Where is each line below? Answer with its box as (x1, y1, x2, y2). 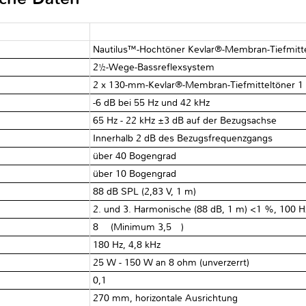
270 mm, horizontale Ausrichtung (93, 292, 238, 304)
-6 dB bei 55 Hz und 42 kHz (93, 96, 210, 109)
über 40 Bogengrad (93, 150, 177, 162)
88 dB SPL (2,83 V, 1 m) (93, 185, 197, 197)
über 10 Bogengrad (93, 167, 177, 180)
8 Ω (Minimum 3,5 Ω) (93, 221, 184, 233)
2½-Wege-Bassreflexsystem (93, 61, 215, 73)
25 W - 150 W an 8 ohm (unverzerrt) (93, 256, 250, 268)
